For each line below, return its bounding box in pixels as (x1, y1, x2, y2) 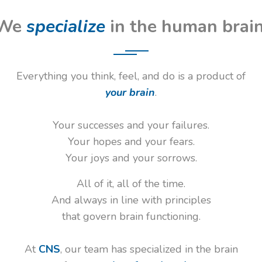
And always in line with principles (51, 193, 211, 207)
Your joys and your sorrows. (65, 151, 197, 165)
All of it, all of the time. (77, 177, 185, 191)
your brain (105, 85, 155, 99)
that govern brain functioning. (61, 209, 201, 223)
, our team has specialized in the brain (60, 242, 238, 256)
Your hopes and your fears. (67, 135, 195, 149)
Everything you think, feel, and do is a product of (16, 69, 246, 83)
